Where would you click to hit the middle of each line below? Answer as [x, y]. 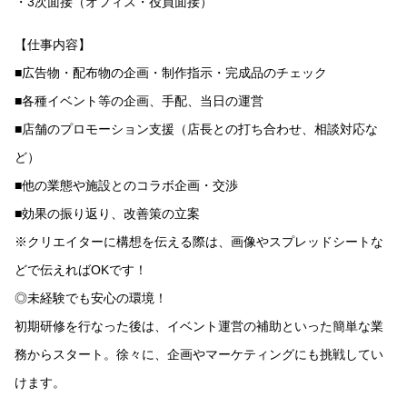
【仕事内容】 [53, 45]
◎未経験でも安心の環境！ [91, 298]
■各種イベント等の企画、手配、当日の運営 [139, 101]
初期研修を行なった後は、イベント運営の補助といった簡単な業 [199, 326]
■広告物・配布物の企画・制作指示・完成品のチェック [171, 73]
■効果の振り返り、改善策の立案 [107, 213]
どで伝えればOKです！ [81, 270]
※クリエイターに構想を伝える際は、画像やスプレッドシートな [199, 242]
